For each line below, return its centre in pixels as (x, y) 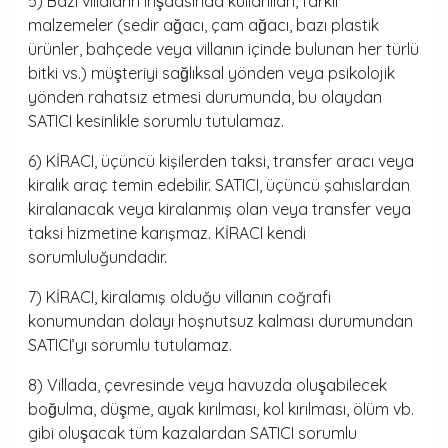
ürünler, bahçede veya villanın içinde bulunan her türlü (223, 49)
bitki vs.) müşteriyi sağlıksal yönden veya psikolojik (211, 73)
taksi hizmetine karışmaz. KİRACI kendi (167, 233)
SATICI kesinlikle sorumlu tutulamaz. (156, 121)
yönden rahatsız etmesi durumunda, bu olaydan (205, 97)
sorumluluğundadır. (97, 257)
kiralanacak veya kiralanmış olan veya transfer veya (219, 209)
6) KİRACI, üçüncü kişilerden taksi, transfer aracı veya (221, 161)
